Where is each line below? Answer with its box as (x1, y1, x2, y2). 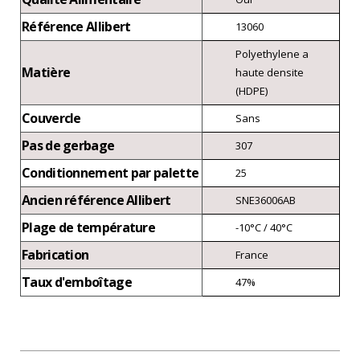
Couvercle (22, 109, 81, 128)
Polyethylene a (235, 47, 309, 62)
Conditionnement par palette (22, 164, 199, 182)
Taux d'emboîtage (22, 273, 132, 292)
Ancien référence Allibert (22, 191, 171, 210)
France (235, 247, 268, 263)
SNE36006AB (235, 193, 296, 208)
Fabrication (22, 246, 89, 264)
